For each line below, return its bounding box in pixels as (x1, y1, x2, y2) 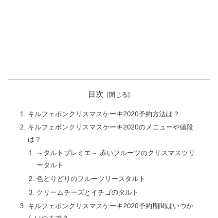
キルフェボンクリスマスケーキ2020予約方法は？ (28, 109, 180, 118)
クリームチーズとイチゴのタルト (36, 188, 139, 196)
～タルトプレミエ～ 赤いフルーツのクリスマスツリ (36, 149, 195, 157)
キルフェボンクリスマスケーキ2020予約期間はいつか (28, 201, 194, 210)
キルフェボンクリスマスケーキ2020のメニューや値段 (28, 123, 194, 131)
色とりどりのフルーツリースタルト (36, 175, 145, 183)
